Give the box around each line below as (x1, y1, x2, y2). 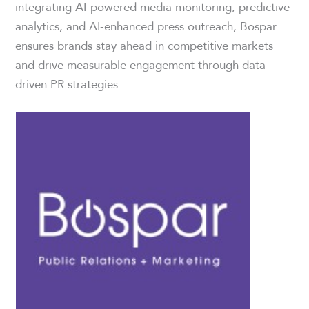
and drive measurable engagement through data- (15, 54, 270, 74)
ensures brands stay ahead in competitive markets (15, 35, 274, 54)
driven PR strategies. (15, 74, 122, 93)
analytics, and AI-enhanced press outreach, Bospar (15, 16, 277, 35)
